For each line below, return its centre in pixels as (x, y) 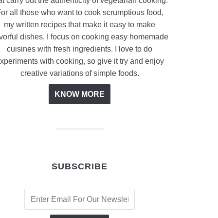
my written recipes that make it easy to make (80, 25)
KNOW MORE (80, 94)
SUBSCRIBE (80, 166)
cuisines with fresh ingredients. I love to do (80, 49)
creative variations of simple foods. (80, 73)
